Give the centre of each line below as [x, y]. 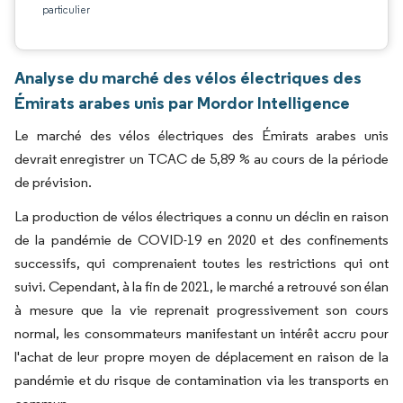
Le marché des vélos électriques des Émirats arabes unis [201, 135]
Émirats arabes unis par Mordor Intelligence [182, 103]
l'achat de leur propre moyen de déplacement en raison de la [201, 357]
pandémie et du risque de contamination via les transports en [201, 380]
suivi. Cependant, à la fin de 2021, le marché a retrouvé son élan [201, 287]
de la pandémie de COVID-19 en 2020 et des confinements [201, 240]
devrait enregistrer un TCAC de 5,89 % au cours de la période [201, 159]
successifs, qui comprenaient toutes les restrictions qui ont [201, 263]
